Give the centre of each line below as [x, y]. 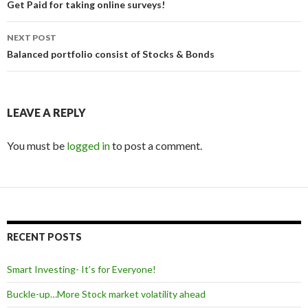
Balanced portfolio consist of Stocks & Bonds [111, 54]
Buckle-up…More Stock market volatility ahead [106, 294]
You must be [37, 145]
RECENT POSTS [44, 237]
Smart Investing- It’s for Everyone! [81, 269]
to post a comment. [156, 145]
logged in [88, 145]
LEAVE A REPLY [46, 112]
